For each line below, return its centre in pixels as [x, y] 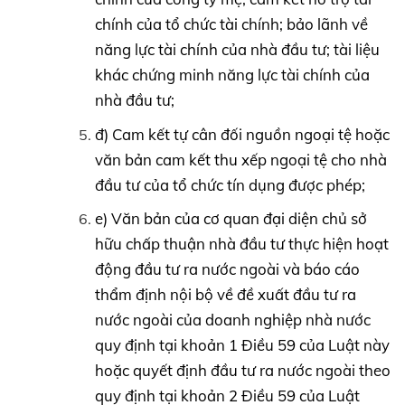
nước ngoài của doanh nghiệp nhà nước [232, 320]
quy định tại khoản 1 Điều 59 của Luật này [242, 345]
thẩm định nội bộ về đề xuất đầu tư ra [225, 295]
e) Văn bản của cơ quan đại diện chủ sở [231, 219]
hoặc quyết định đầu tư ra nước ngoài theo [242, 371]
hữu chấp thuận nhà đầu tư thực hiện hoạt [241, 244]
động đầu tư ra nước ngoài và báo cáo [227, 269]
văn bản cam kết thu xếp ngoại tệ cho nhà [240, 159]
